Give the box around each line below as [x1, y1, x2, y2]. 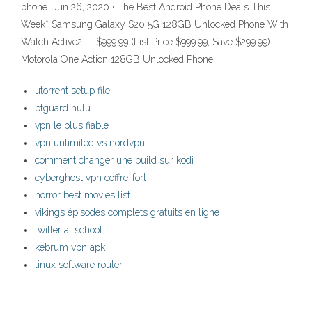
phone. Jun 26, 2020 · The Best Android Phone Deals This [21, 1, 270, 13]
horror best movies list [35, 189, 130, 201]
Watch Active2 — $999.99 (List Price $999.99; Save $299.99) [21, 36, 270, 48]
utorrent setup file [35, 85, 110, 97]
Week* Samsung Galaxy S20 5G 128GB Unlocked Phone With [21, 19, 288, 31]
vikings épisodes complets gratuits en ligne [35, 207, 219, 219]
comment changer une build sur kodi [35, 155, 194, 166]
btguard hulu [35, 102, 91, 114]
